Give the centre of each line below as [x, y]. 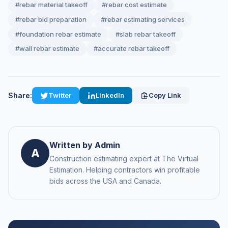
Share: [20, 96]
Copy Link [165, 95]
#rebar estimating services [143, 19]
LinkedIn [110, 95]
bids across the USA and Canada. [105, 181]
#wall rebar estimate [47, 49]
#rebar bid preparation [51, 19]
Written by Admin [85, 145]
